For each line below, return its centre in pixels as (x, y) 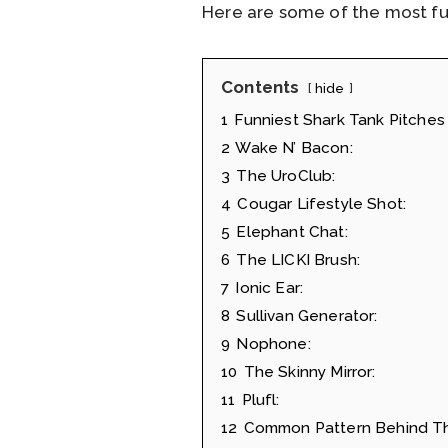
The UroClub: (286, 176)
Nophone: (273, 344)
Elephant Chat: (292, 232)
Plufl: (260, 400)
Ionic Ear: (269, 288)
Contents (260, 87)
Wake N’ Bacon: (294, 148)
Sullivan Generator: (307, 316)
